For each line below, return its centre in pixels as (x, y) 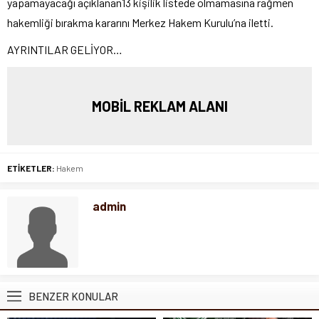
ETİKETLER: (31, 168)
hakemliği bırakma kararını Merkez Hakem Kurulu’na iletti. (140, 22)
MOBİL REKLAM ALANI (159, 106)
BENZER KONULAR (73, 296)
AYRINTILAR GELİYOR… (65, 49)
